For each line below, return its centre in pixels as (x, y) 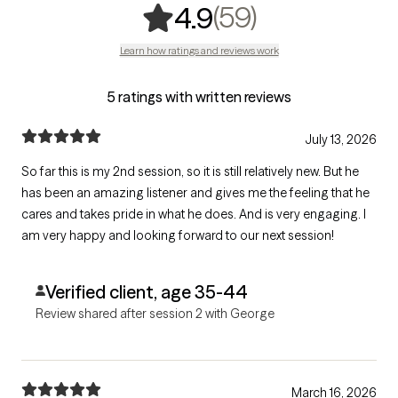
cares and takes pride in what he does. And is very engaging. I (194, 214)
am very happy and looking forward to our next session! (178, 235)
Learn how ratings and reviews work (199, 50)
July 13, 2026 (341, 139)
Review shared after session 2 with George (155, 314)
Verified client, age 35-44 (146, 292)
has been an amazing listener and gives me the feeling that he (195, 193)
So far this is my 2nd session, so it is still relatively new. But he (190, 171)
